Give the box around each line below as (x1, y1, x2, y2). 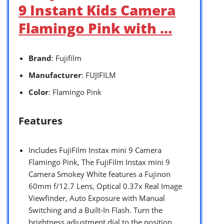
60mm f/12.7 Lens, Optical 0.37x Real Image (28, 180, 182, 191)
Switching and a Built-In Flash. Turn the (28, 204, 162, 215)
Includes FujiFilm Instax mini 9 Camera (28, 144, 161, 155)
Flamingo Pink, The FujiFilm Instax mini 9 (28, 156, 170, 167)
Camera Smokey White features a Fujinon (28, 168, 170, 179)
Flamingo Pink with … (18, 18, 172, 37)
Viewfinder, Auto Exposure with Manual (28, 192, 165, 203)
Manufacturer (28, 69, 81, 80)
